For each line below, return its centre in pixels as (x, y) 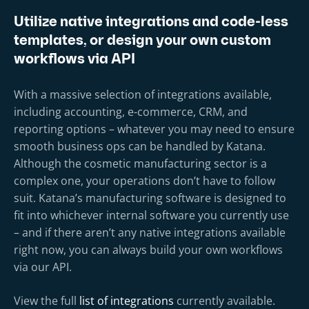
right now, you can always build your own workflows (148, 249)
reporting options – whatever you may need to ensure (154, 129)
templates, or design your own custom (142, 41)
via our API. (43, 267)
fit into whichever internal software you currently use (151, 215)
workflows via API (74, 60)
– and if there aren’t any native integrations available (150, 232)
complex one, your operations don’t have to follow (144, 180)
